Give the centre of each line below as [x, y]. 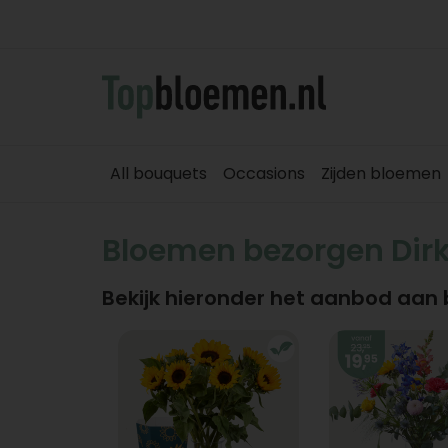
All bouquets [158, 173]
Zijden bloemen [381, 173]
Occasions [264, 173]
